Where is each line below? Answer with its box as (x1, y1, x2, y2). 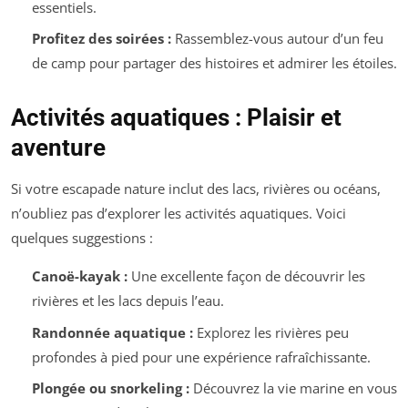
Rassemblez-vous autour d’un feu (170, 29, 383, 48)
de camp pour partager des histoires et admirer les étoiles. (31, 54, 397, 73)
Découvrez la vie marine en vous (189, 379, 397, 398)
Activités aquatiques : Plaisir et (11, 104, 342, 132)
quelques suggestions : (11, 229, 153, 248)
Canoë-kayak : (31, 267, 127, 286)
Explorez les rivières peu (192, 322, 349, 342)
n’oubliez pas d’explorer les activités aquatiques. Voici (11, 204, 346, 223)
